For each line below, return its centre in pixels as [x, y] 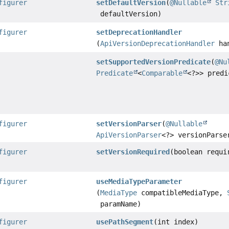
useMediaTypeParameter [139, 181]
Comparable [162, 73]
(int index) [176, 222]
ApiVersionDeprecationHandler [158, 43]
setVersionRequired [133, 152]
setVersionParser [129, 123]
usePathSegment [125, 222]
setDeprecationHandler [139, 32]
